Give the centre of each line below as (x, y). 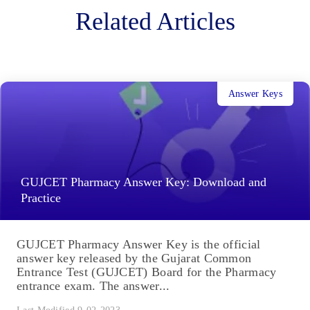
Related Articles (155, 22)
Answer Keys (255, 93)
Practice (41, 198)
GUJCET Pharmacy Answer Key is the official (139, 245)
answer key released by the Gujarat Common (134, 258)
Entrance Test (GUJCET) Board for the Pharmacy (147, 272)
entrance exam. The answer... (93, 286)
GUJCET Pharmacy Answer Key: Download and (144, 182)
